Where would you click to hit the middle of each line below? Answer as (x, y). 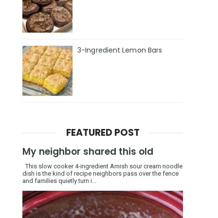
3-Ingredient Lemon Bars (120, 50)
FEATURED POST (103, 132)
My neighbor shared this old (88, 151)
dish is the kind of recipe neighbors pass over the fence (100, 173)
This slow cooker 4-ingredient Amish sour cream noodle (102, 166)
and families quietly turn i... (59, 181)
